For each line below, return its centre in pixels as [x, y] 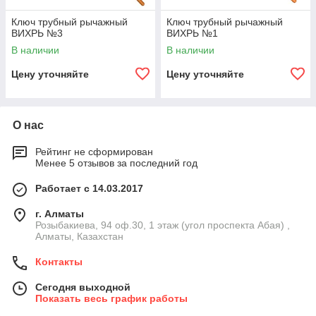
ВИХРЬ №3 [37, 33]
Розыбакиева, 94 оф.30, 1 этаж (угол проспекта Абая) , [163, 225]
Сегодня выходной [83, 287]
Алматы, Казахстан [79, 236]
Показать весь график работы [111, 298]
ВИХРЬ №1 [192, 33]
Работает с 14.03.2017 [89, 188]
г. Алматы [60, 214]
